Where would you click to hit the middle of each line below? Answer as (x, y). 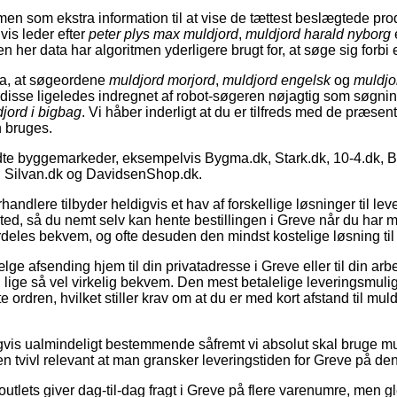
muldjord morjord (162, 80)
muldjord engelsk (276, 80)
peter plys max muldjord (163, 34)
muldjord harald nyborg (318, 34)
